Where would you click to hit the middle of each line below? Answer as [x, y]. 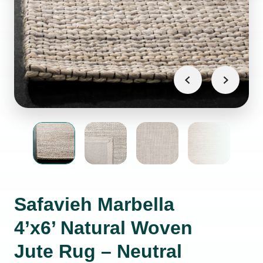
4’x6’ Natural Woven [103, 228]
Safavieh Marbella [94, 204]
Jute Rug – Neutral [98, 251]
